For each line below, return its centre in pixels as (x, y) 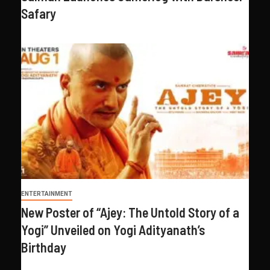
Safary (39, 13)
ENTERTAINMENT (47, 193)
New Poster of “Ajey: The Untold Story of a (130, 212)
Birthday (44, 247)
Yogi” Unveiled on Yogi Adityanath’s (113, 229)
